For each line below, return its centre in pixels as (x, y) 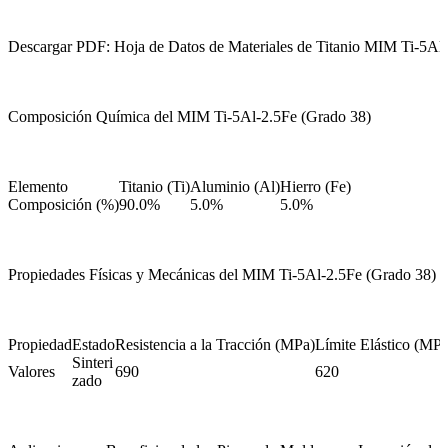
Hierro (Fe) (315, 187)
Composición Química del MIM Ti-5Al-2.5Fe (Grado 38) (189, 117)
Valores (31, 372)
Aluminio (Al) (235, 187)
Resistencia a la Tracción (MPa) (215, 345)
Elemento (38, 187)
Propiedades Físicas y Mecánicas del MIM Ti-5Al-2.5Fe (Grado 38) (222, 275)
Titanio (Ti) (154, 187)
